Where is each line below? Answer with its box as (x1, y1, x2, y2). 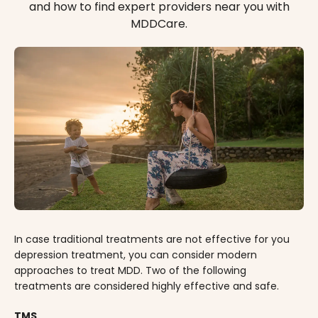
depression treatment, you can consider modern (14, 247, 257, 262)
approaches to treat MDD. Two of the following (14, 263, 246, 278)
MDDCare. (131, 16, 187, 32)
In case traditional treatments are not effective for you (14, 231, 290, 246)
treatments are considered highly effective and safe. (14, 278, 279, 293)
